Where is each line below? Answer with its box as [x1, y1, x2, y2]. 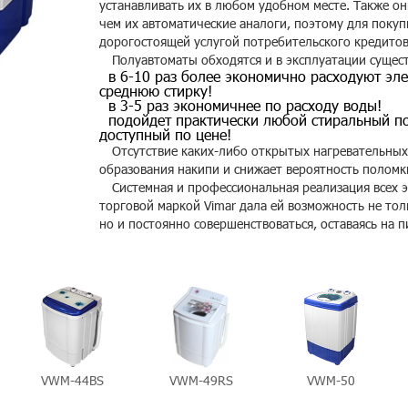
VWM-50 [306, 372, 355, 388]
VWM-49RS [169, 372, 233, 388]
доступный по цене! [99, 126, 231, 143]
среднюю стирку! [99, 82, 212, 99]
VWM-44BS [40, 372, 104, 388]
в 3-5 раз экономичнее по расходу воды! [108, 97, 382, 114]
